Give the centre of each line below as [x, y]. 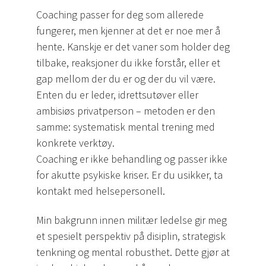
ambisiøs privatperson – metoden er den [126, 111]
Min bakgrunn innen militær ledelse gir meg [132, 220]
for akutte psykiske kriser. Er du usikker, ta [129, 175]
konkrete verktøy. [75, 143]
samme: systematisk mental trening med [126, 127]
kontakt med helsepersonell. [101, 191]
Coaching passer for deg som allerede [120, 15]
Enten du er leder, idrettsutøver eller [117, 95]
